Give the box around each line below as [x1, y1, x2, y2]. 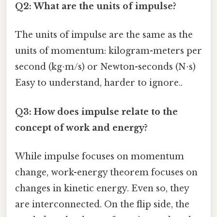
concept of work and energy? [15, 122, 148, 133]
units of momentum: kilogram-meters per [15, 46, 202, 57]
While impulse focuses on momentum [15, 151, 184, 162]
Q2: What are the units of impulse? [15, 1, 176, 12]
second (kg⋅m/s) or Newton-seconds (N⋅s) [15, 62, 196, 73]
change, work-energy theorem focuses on [15, 167, 198, 178]
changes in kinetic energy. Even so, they [15, 183, 189, 194]
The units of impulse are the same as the [15, 30, 193, 41]
